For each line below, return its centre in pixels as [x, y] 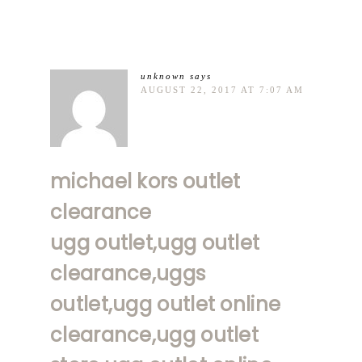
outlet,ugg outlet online [166, 304]
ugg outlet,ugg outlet [155, 242]
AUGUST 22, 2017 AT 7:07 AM [222, 89]
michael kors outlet [145, 181]
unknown [163, 76]
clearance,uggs [128, 273]
